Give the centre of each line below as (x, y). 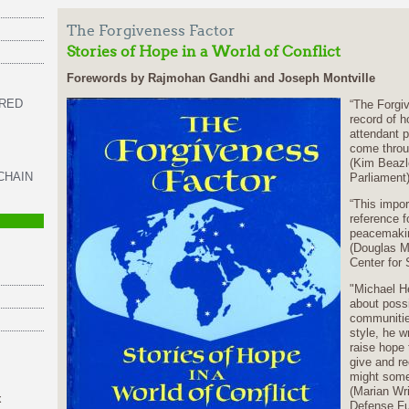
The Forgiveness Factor (151, 31)
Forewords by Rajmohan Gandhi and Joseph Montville (220, 78)
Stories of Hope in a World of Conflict (203, 52)
